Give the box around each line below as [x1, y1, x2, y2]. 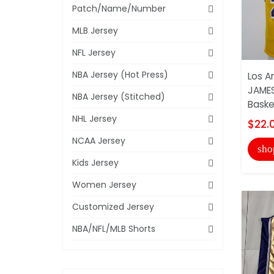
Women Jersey [72, 178, 136, 191]
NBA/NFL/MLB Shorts [72, 222, 155, 235]
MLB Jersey [72, 24, 118, 37]
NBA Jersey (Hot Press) [72, 68, 168, 81]
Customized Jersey [72, 200, 154, 213]
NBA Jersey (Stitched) [72, 90, 165, 103]
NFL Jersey [72, 46, 116, 59]
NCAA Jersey [72, 134, 125, 147]
